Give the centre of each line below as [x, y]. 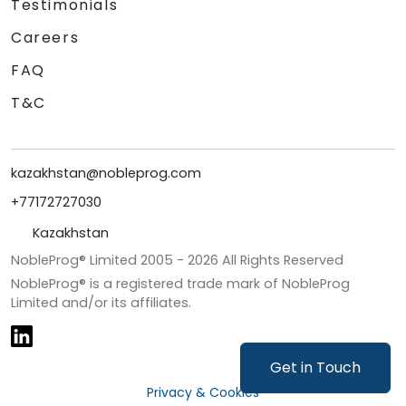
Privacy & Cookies [203, 392]
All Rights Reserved [281, 261]
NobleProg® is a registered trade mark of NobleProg [180, 284]
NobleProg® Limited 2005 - [99, 261]
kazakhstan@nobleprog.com [106, 174]
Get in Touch [315, 367]
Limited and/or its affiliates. [101, 303]
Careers [45, 38]
